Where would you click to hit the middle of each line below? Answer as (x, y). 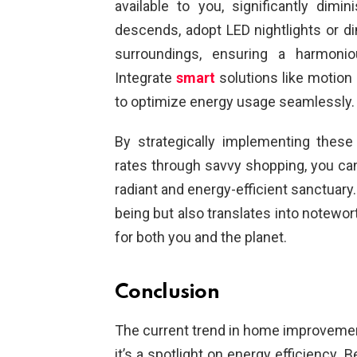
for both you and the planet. (201, 237)
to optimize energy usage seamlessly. (235, 102)
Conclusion (167, 293)
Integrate (145, 78)
